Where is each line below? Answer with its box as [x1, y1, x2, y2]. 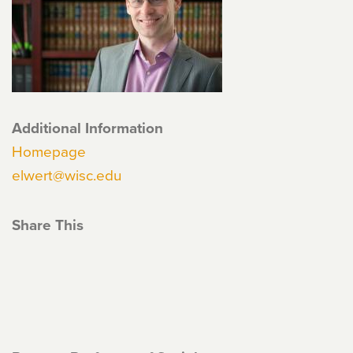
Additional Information [12, 117, 163, 139]
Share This [12, 214, 84, 236]
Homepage [12, 140, 86, 162]
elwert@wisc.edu [12, 164, 121, 185]
